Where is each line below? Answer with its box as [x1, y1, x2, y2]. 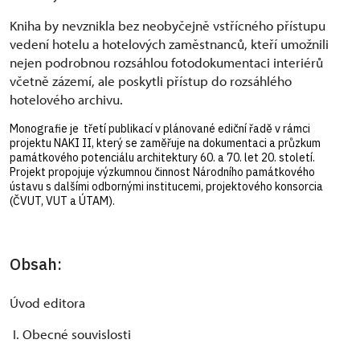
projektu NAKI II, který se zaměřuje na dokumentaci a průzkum [10, 136, 321, 151]
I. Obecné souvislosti [10, 325, 131, 343]
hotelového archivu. [10, 91, 123, 108]
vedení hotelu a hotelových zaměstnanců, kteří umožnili [10, 35, 329, 53]
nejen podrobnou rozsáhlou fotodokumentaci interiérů [10, 54, 323, 72]
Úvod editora [10, 294, 85, 312]
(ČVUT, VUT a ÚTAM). [10, 194, 115, 209]
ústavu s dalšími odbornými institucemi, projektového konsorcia [10, 179, 323, 194]
